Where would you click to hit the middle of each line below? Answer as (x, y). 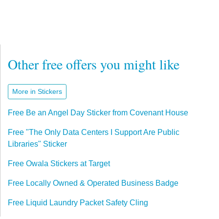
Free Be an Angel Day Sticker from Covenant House (98, 113)
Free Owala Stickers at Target (59, 164)
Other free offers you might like (94, 64)
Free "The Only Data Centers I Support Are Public (94, 132)
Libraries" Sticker (37, 144)
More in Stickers (37, 92)
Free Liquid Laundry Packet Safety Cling (78, 203)
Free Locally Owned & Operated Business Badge (93, 183)
